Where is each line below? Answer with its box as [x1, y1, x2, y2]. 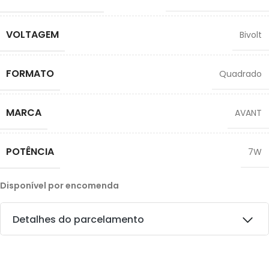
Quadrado [219, 67, 262, 80]
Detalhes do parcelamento [13, 212, 144, 226]
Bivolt [240, 28, 262, 41]
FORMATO [6, 66, 54, 80]
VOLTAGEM [6, 27, 59, 41]
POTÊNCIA [6, 144, 54, 159]
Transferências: [10, 245, 97, 261]
